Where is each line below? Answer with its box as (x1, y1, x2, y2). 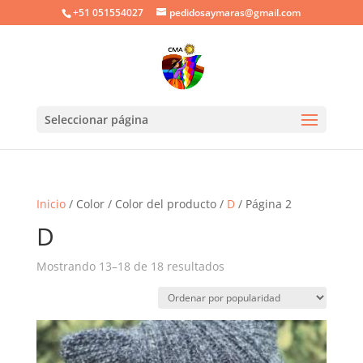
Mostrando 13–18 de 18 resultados (36, 258, 224, 274)
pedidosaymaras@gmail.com (169, 6, 301, 19)
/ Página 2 (234, 196, 292, 211)
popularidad (223, 295, 291, 310)
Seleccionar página (44, 112, 148, 127)
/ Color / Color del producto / (65, 196, 227, 211)
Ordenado (223, 258, 279, 273)
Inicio (36, 196, 66, 211)
